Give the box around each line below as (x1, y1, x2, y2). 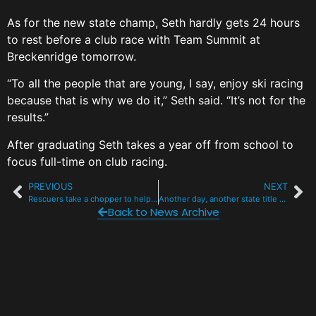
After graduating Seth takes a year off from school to (7, 137, 293, 152)
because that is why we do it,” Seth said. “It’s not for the (7, 93, 305, 108)
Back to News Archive (107, 204, 219, 219)
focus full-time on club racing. (7, 154, 171, 169)
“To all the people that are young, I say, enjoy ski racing (7, 76, 303, 91)
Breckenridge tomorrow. (7, 49, 143, 63)
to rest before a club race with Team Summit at (7, 32, 260, 47)
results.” (7, 110, 52, 125)
